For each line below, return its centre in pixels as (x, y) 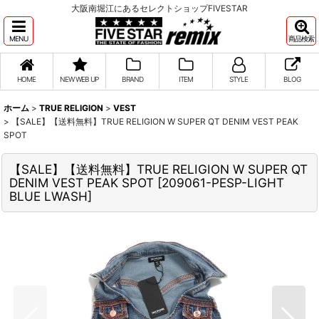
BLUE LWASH (48, 196)
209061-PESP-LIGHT (223, 183)
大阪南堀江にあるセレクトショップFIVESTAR (159, 8)
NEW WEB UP (79, 79)
